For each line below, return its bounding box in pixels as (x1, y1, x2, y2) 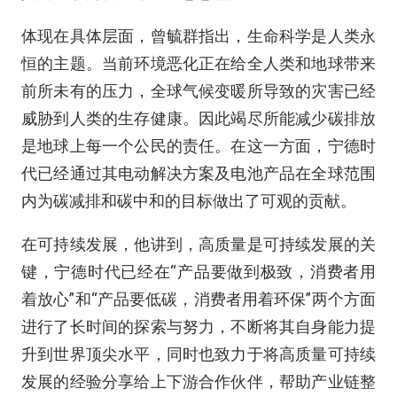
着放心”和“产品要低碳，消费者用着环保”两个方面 (21, 290, 376, 308)
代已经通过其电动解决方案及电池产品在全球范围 (21, 164, 376, 183)
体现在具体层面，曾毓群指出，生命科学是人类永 (21, 27, 376, 45)
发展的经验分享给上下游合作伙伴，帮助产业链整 (21, 372, 376, 391)
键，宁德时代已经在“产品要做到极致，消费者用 (21, 262, 376, 281)
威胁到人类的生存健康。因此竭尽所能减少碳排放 (21, 109, 376, 128)
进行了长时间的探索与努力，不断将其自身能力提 (21, 317, 376, 336)
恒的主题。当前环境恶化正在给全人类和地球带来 (21, 54, 376, 73)
